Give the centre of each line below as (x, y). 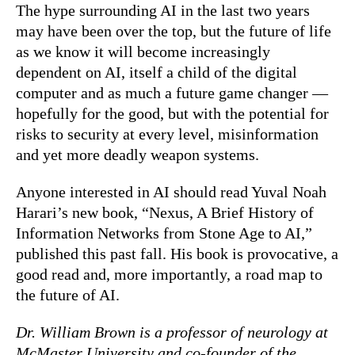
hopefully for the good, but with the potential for (172, 113)
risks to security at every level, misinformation (167, 134)
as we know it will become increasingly (143, 51)
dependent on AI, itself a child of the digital (157, 72)
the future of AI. (68, 294)
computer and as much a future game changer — (172, 92)
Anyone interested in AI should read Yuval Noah (171, 191)
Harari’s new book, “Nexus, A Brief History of (165, 212)
